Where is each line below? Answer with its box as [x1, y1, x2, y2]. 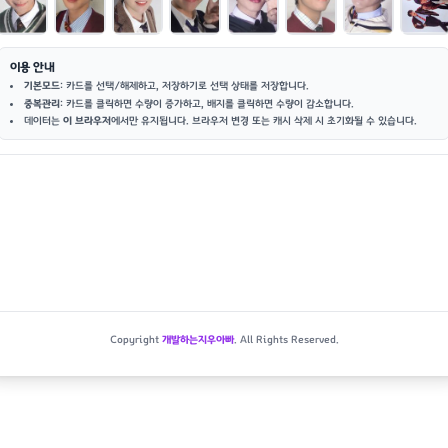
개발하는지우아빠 [161, 334, 234, 345]
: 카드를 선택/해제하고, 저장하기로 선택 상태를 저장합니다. [60, 81, 309, 92]
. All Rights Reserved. [233, 334, 339, 345]
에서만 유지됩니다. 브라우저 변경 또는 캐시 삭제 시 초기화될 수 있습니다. [111, 116, 417, 127]
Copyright [109, 334, 162, 345]
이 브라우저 [63, 116, 111, 127]
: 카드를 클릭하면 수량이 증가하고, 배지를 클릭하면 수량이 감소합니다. [60, 98, 354, 109]
